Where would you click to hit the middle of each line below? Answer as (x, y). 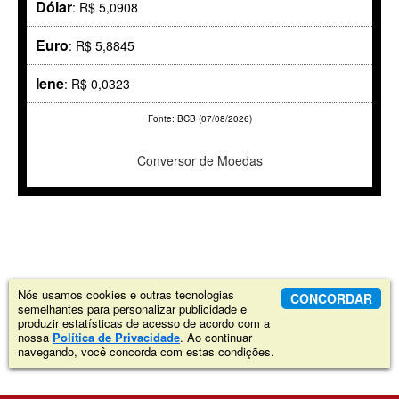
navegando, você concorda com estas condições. (146, 352)
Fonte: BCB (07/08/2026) (199, 119)
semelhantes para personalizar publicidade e (132, 309)
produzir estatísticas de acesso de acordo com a (144, 323)
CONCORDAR (331, 299)
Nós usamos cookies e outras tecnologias (126, 295)
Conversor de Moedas (199, 161)
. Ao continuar (216, 338)
